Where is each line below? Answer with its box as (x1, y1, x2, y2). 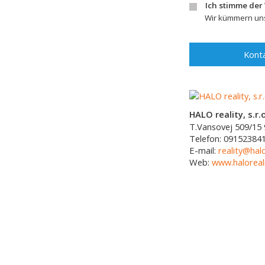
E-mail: (189, 144, 218, 156)
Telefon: (189, 132, 224, 144)
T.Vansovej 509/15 (189, 121, 261, 132)
